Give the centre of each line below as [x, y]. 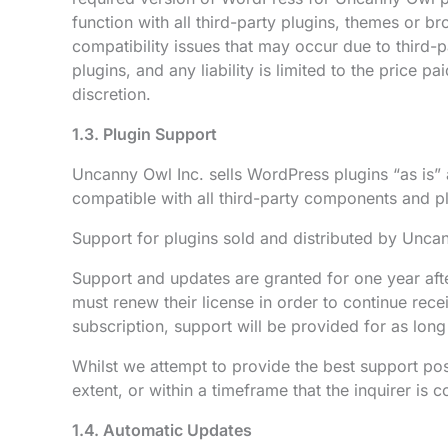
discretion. [111, 94]
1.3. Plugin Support [144, 134]
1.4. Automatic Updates [162, 430]
